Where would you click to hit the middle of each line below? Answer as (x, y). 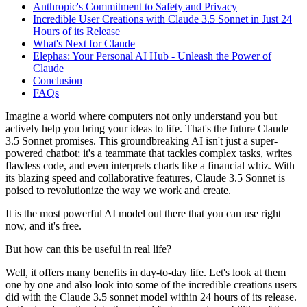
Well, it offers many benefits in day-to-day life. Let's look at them (146, 273)
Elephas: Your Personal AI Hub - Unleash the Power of (152, 56)
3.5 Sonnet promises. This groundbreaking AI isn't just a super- (142, 141)
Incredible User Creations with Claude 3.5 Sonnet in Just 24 (162, 19)
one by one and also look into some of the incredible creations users (151, 285)
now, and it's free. (44, 226)
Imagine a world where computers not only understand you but (141, 116)
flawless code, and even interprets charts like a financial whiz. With (150, 166)
